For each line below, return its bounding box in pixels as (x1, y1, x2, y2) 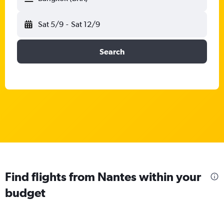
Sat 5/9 (38, 19, 63, 29)
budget (5, 185, 45, 199)
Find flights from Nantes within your (5, 169, 201, 183)
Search (99, 47, 124, 56)
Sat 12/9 (70, 19, 100, 29)
